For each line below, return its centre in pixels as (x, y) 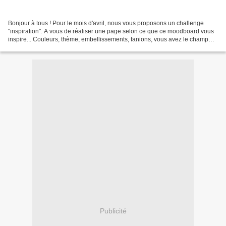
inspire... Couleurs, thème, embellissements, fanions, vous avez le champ (108, 40)
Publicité (113, 211)
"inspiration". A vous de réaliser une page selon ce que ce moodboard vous (111, 32)
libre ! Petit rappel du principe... (50, 48)
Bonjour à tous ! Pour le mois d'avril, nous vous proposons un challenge (106, 23)
